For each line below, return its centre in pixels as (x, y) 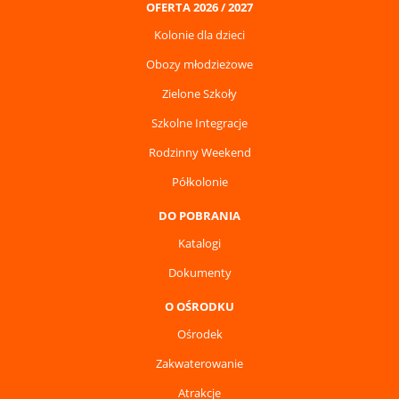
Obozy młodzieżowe (199, 65)
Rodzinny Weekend (199, 153)
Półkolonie (199, 182)
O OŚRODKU (199, 307)
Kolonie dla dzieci (199, 35)
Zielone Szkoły (199, 94)
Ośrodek (199, 334)
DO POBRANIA (199, 216)
